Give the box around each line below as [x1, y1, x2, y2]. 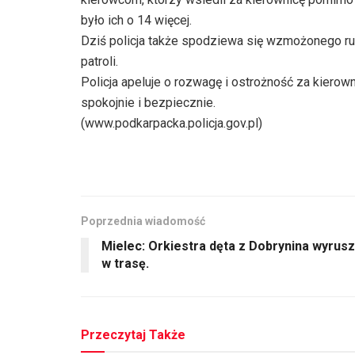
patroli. [81, 54, 118, 70]
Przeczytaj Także [81, 327, 185, 343]
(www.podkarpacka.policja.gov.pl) [81, 116, 262, 132]
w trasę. [101, 256, 149, 272]
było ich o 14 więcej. [81, 13, 192, 29]
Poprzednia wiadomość [81, 215, 205, 228]
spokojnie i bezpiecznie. [81, 95, 216, 111]
